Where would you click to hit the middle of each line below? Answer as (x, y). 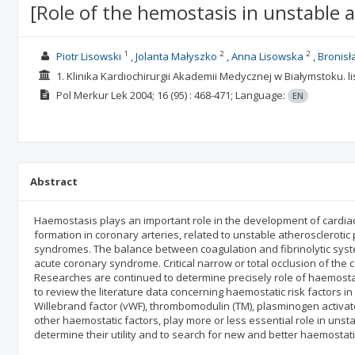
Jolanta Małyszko (176, 56)
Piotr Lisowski (88, 56)
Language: (261, 95)
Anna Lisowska (267, 56)
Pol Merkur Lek (92, 95)
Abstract (54, 181)
